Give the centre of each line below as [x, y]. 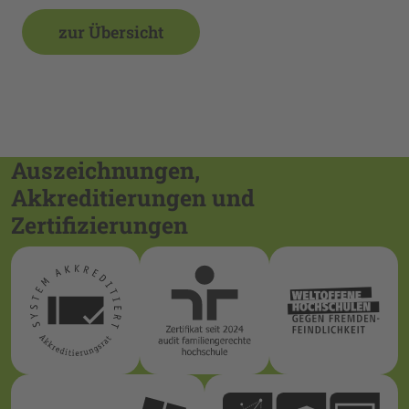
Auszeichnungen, [105, 171]
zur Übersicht [111, 32]
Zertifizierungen [100, 225]
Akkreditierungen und [133, 198]
